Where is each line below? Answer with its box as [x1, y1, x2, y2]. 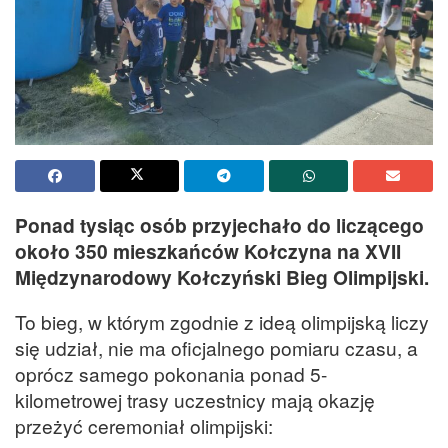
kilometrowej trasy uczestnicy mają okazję [15, 385, 375, 413]
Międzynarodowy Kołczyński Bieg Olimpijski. [15, 262, 429, 291]
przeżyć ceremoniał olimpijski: [15, 411, 273, 439]
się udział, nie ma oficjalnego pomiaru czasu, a [15, 333, 418, 361]
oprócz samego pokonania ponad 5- [15, 359, 327, 387]
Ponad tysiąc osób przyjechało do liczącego [15, 210, 424, 239]
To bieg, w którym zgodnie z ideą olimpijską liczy [15, 307, 429, 335]
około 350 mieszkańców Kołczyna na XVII [15, 236, 401, 265]
